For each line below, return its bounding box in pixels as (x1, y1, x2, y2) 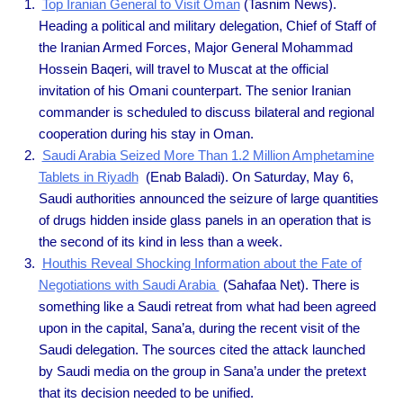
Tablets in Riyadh (38, 168, 139, 184)
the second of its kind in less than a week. (38, 233, 282, 249)
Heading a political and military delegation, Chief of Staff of (38, 17, 376, 33)
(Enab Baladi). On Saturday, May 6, (138, 168, 354, 184)
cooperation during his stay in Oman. (38, 125, 254, 141)
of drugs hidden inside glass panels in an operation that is (38, 211, 372, 228)
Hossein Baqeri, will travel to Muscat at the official (38, 60, 328, 76)
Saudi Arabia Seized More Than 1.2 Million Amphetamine (41, 147, 374, 163)
